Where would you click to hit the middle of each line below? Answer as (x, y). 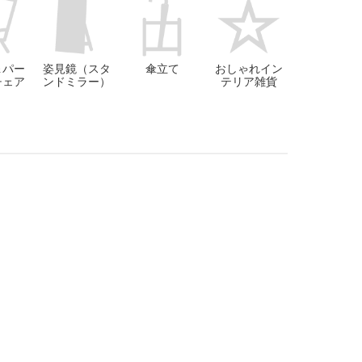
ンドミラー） (77, 82)
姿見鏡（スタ (77, 69)
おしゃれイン (248, 69)
